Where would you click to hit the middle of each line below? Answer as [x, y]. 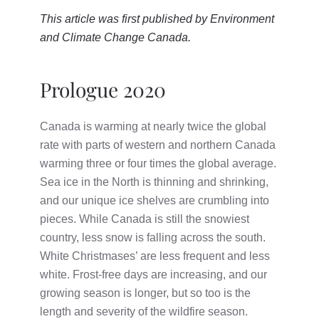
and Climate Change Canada [114, 37]
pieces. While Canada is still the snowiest [145, 219]
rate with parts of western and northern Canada [158, 145]
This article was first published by [125, 19]
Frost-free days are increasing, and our [170, 274]
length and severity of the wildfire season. [144, 311]
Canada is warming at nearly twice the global [153, 126]
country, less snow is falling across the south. [153, 237]
